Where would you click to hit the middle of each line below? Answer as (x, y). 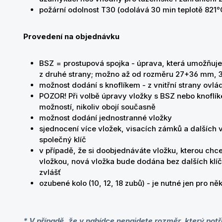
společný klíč (64, 139)
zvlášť (50, 172)
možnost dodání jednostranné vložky (106, 118)
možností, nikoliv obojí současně (97, 107)
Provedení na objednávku (71, 36)
